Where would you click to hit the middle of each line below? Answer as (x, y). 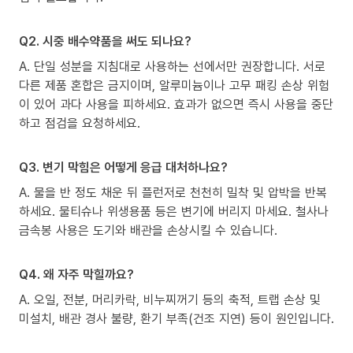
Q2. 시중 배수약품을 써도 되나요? (105, 41)
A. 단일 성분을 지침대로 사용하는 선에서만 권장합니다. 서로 (172, 67)
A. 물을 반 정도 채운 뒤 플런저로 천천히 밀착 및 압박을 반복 (173, 193)
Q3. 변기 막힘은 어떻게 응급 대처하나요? (123, 167)
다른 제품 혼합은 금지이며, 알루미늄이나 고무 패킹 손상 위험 (174, 85)
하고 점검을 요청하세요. (80, 123)
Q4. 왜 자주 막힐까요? (76, 275)
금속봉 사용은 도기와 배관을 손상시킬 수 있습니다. (148, 230)
